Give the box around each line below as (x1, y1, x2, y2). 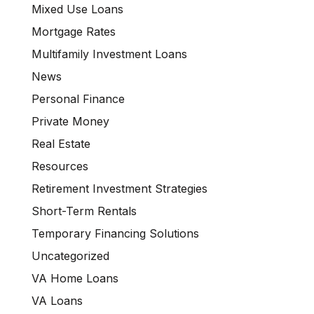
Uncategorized (32, 249, 109, 264)
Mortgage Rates (32, 25, 116, 39)
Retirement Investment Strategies (32, 182, 207, 196)
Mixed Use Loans (32, 2, 123, 17)
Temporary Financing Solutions (32, 226, 199, 241)
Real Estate (32, 137, 90, 151)
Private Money (32, 114, 109, 129)
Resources (32, 159, 88, 174)
